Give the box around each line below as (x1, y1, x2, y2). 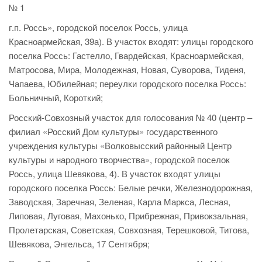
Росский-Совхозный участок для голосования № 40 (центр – (9, 111, 252, 124)
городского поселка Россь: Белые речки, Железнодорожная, (9, 181, 253, 194)
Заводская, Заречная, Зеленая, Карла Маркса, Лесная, (9, 195, 230, 208)
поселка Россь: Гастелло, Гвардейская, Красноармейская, (9, 49, 244, 62)
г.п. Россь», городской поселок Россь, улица (9, 21, 188, 34)
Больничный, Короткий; (9, 91, 103, 104)
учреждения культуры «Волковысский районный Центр (9, 139, 232, 152)
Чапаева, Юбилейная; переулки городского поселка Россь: (9, 77, 246, 90)
